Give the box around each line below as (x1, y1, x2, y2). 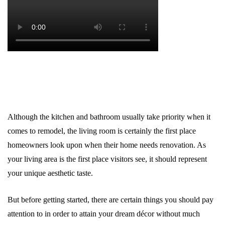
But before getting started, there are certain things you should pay (8, 195, 213, 204)
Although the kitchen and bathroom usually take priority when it (8, 113, 210, 121)
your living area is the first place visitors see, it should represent (8, 155, 207, 163)
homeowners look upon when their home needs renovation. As (8, 141, 206, 149)
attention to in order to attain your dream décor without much (8, 209, 200, 218)
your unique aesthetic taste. (8, 169, 93, 177)
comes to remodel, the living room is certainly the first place (8, 127, 196, 135)
